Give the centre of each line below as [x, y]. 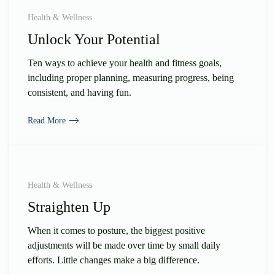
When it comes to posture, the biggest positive [116, 231]
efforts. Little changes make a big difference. [114, 260]
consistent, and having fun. [79, 92]
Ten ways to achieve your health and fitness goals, [125, 63]
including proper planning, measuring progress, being [131, 77]
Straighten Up [69, 207]
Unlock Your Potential [94, 39]
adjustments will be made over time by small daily [124, 246]
